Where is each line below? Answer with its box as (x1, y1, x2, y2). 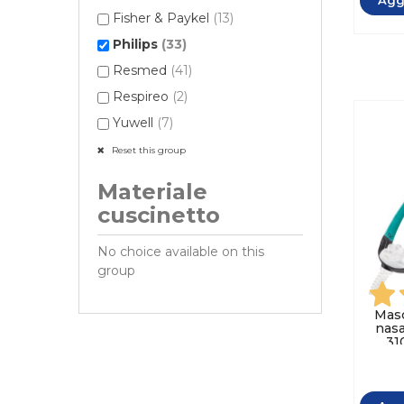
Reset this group (109, 144, 186, 157)
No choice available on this (97, 243, 264, 261)
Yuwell (113, 115, 157, 132)
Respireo (113, 88, 172, 106)
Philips (113, 36, 161, 53)
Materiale (97, 179, 207, 206)
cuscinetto (97, 202, 220, 229)
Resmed (113, 62, 170, 79)
